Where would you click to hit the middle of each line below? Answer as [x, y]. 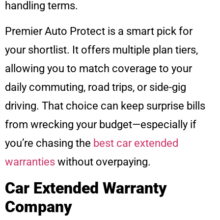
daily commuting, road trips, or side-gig [96, 87]
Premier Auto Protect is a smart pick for [99, 31]
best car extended [136, 143]
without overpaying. [103, 162]
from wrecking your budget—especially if [101, 125]
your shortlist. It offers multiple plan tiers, [101, 50]
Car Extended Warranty [86, 188]
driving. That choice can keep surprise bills [105, 106]
